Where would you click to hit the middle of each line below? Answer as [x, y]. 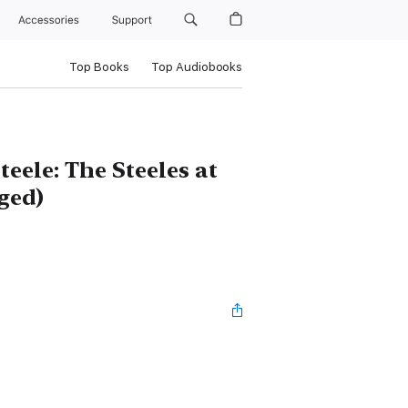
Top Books [99, 67]
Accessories [52, 20]
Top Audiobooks [196, 67]
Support [133, 20]
